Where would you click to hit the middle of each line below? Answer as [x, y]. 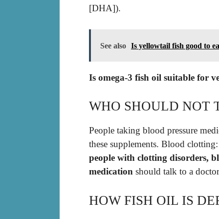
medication [111, 172]
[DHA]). [105, 8]
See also [113, 45]
